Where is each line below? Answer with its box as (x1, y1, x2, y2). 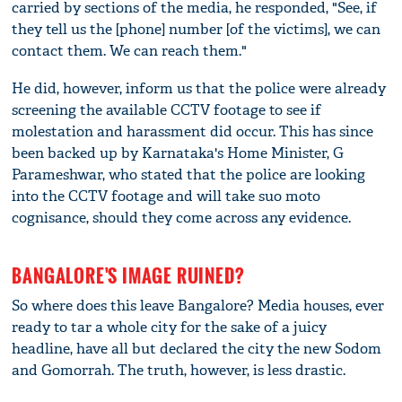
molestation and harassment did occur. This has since (12, 121, 374, 141)
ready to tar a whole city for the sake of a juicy (12, 317, 328, 336)
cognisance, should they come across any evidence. (12, 207, 352, 227)
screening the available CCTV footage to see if (12, 100, 322, 119)
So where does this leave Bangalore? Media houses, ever (12, 295, 385, 315)
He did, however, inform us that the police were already (12, 78, 387, 98)
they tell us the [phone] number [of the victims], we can (12, 19, 381, 39)
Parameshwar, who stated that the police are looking (12, 164, 366, 184)
